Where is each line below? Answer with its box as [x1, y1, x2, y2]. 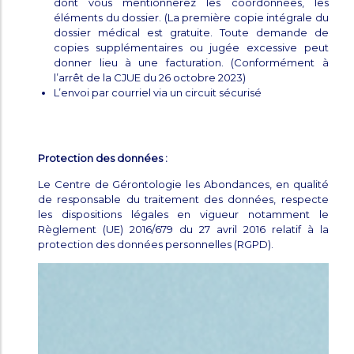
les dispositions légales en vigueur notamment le [38, 208, 329, 221]
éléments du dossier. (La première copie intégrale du [54, 11, 329, 24]
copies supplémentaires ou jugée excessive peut [54, 41, 329, 55]
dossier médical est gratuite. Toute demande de [54, 26, 329, 40]
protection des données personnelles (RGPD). [38, 238, 274, 251]
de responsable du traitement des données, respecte [38, 193, 329, 206]
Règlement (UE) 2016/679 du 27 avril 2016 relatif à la [38, 223, 329, 236]
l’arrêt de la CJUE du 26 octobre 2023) [54, 71, 247, 85]
